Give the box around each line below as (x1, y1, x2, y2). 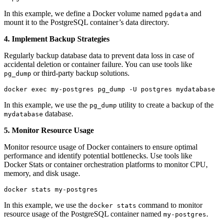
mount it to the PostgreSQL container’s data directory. (4, 18, 169, 27)
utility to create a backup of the (117, 101, 214, 109)
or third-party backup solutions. (31, 69, 130, 78)
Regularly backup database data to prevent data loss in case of (4, 51, 194, 60)
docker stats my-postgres (4, 186, 98, 194)
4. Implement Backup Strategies (4, 35, 109, 44)
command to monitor (136, 201, 202, 210)
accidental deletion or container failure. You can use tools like (4, 60, 192, 69)
